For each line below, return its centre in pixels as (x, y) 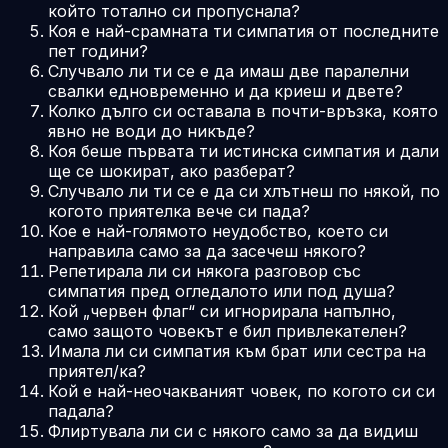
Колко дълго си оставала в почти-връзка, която (243, 110)
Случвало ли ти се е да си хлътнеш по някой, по (244, 190)
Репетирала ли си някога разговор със (204, 270)
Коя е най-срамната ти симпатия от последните (243, 30)
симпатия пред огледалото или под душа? (221, 290)
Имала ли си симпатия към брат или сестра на (237, 350)
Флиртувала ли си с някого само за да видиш (233, 430)
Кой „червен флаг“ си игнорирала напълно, (222, 310)
